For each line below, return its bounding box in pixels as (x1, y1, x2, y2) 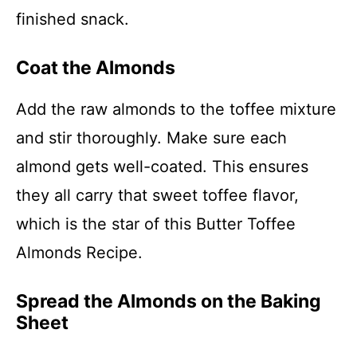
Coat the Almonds (16, 57, 175, 79)
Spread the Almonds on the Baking (16, 290, 321, 312)
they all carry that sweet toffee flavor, (16, 186, 299, 205)
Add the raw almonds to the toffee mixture (16, 100, 336, 119)
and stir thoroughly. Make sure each (16, 128, 287, 147)
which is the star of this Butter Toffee (16, 214, 296, 233)
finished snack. (16, 10, 129, 29)
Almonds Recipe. (16, 243, 143, 262)
